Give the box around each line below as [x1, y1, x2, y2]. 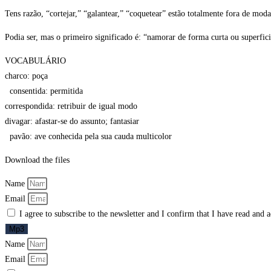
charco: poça [5, 71, 48, 81]
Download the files [5, 155, 70, 165]
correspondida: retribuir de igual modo [5, 102, 137, 111]
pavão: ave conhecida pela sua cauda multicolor [5, 132, 172, 142]
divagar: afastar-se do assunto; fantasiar [5, 117, 139, 126]
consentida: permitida [5, 87, 88, 96]
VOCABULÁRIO [5, 56, 66, 66]
